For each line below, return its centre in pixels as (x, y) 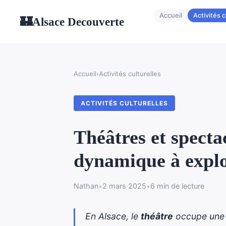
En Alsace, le (113, 216)
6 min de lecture (177, 186)
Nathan (86, 186)
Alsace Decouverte (78, 21)
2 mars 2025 (124, 186)
